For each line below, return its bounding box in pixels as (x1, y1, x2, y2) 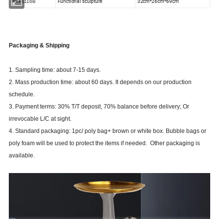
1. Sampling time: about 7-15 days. (9, 66, 103, 73)
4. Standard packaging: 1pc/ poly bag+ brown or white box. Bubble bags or (9, 127, 207, 134)
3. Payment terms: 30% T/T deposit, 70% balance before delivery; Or (9, 103, 190, 110)
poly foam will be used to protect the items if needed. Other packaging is (9, 139, 200, 147)
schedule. (9, 90, 35, 98)
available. (9, 152, 35, 159)
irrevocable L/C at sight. (9, 115, 72, 122)
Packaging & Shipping (9, 42, 70, 49)
